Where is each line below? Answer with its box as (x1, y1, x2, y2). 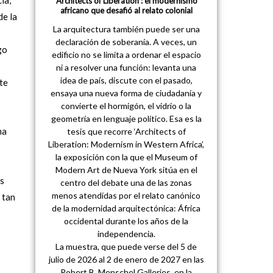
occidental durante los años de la (64, 216, 189, 227)
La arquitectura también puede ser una (52, 24, 200, 35)
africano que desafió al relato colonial (60, 5, 193, 16)
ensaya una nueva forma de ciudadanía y (51, 88, 202, 99)
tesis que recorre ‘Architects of (66, 126, 186, 137)
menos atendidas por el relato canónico (52, 190, 201, 201)
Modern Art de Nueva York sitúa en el (55, 165, 197, 175)
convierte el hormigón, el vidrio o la (61, 101, 192, 112)
